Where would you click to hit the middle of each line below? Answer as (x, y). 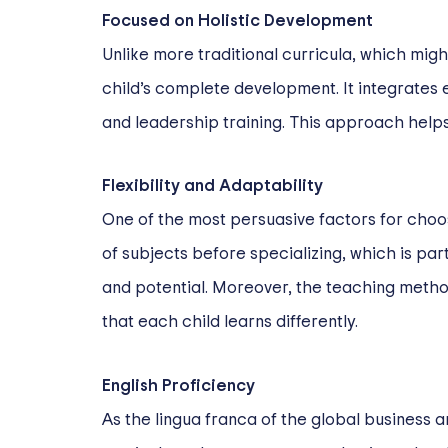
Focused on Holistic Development (237, 20)
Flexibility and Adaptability (212, 186)
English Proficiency (178, 386)
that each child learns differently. (230, 322)
